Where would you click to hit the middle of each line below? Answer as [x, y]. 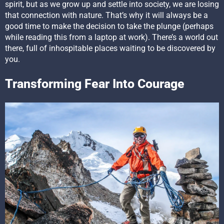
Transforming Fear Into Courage [95, 84]
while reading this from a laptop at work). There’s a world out [111, 37]
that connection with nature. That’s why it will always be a [106, 15]
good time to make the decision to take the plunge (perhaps [109, 26]
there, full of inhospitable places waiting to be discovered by [110, 48]
